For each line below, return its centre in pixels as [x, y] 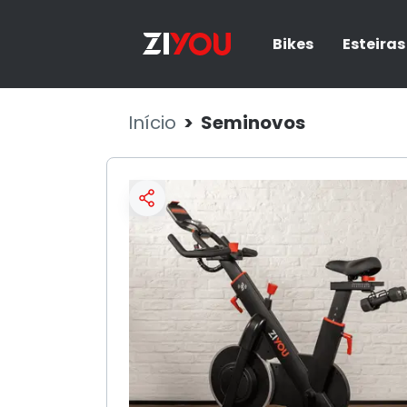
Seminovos [253, 123]
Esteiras [373, 44]
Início [152, 123]
